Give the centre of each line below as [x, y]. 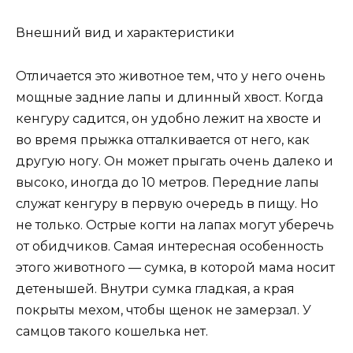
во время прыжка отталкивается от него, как [163, 139]
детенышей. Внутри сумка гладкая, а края [155, 288]
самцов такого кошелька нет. [112, 331]
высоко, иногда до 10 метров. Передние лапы [167, 182]
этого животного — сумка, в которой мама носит [175, 267]
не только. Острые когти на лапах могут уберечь [175, 225]
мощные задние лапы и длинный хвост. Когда [169, 97]
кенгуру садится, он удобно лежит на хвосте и [169, 118]
